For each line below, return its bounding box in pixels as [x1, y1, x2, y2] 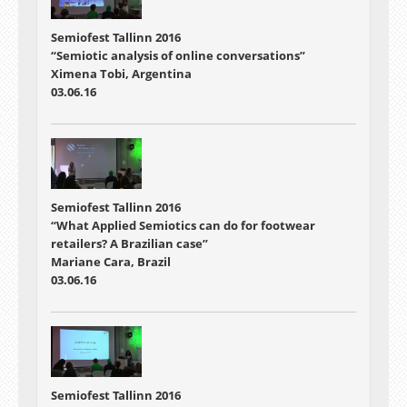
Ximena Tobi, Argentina [51, 65, 192, 82]
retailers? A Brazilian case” [51, 235, 208, 252]
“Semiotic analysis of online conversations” [51, 46, 305, 64]
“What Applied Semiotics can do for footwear [51, 217, 315, 233]
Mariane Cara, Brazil [51, 253, 171, 270]
